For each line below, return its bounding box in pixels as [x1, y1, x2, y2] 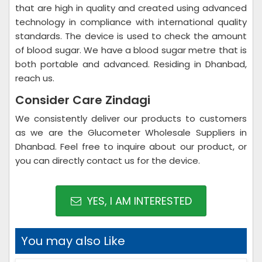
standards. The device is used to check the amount [15, 30, 247, 42]
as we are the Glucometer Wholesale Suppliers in [15, 126, 247, 139]
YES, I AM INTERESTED [84, 194, 192, 208]
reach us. [15, 72, 54, 84]
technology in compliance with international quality [15, 16, 247, 28]
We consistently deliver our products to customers [15, 112, 247, 125]
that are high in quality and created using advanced [15, 2, 247, 14]
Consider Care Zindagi [15, 92, 150, 108]
